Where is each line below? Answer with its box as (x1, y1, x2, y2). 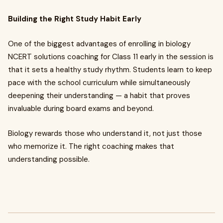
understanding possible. (8, 154, 90, 164)
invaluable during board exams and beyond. (8, 104, 154, 113)
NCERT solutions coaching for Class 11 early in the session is (8, 52, 214, 62)
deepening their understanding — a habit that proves (8, 91, 190, 101)
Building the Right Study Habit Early (8, 14, 141, 24)
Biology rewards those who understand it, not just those (8, 128, 202, 138)
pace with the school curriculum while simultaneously (8, 78, 190, 88)
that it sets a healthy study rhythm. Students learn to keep (8, 65, 212, 75)
